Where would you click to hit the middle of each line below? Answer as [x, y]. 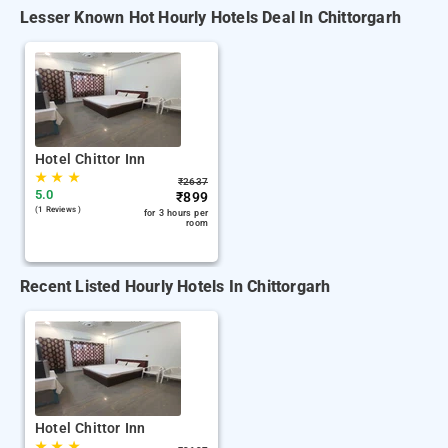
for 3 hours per [176, 213]
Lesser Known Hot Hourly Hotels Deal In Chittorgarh [210, 17]
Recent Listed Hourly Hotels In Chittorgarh [175, 286]
